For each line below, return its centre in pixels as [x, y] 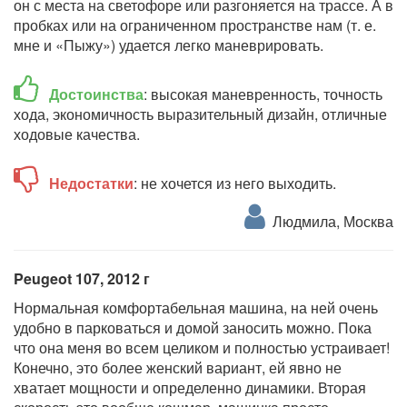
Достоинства [96, 94]
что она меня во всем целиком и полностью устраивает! [202, 347]
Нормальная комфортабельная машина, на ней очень [196, 307]
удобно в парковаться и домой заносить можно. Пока [193, 327]
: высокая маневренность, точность [263, 94]
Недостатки [91, 183]
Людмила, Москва [329, 221]
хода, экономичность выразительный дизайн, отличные [200, 114]
